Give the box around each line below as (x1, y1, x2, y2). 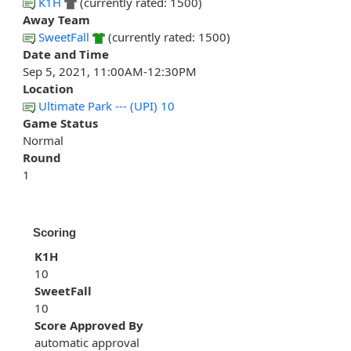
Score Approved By (34, 317, 143, 334)
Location (23, 81, 74, 97)
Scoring (33, 226, 76, 240)
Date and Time (23, 46, 109, 63)
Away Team (23, 12, 90, 28)
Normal (23, 132, 63, 149)
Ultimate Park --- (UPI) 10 (38, 98, 175, 114)
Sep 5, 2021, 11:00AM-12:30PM (23, 63, 197, 80)
